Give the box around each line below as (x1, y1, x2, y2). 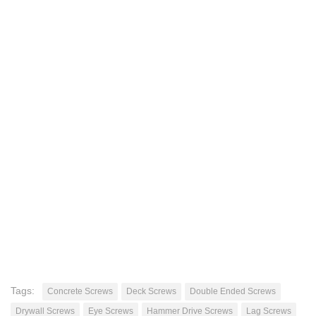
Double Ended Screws (190, 286, 276, 296)
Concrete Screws (47, 286, 113, 296)
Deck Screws (126, 286, 176, 296)
